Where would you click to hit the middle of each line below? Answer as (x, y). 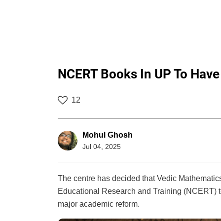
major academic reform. (99, 204)
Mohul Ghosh (108, 135)
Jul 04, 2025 (102, 147)
